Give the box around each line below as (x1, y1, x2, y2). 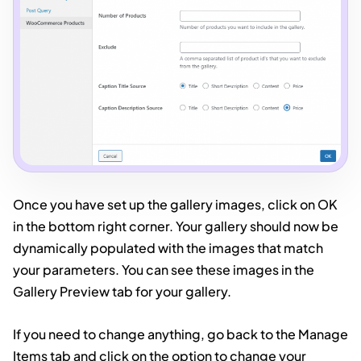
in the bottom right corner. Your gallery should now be (13, 218, 338, 235)
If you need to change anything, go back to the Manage (13, 326, 348, 343)
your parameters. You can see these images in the (13, 261, 314, 279)
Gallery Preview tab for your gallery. (13, 283, 231, 301)
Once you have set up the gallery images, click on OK (13, 196, 338, 214)
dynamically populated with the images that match (13, 239, 323, 257)
